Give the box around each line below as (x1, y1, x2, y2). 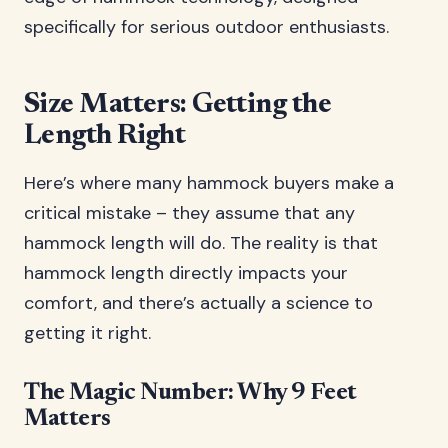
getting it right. (24, 321, 151, 345)
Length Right (24, 122, 186, 150)
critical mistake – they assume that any (24, 201, 355, 225)
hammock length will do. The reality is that (24, 231, 378, 255)
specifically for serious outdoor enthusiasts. (24, 15, 389, 39)
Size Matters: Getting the (24, 91, 332, 119)
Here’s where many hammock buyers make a (24, 171, 394, 195)
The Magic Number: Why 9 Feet (24, 381, 357, 405)
